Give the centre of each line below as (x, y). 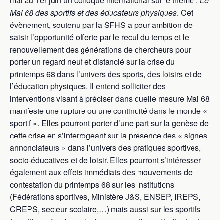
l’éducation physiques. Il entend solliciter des (88, 86)
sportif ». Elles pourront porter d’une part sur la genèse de (109, 123)
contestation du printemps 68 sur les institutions (92, 184)
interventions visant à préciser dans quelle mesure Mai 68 (110, 98)
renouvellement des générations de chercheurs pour (100, 49)
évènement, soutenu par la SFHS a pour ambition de (101, 25)
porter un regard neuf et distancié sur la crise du (92, 62)
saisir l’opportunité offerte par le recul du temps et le (99, 37)
